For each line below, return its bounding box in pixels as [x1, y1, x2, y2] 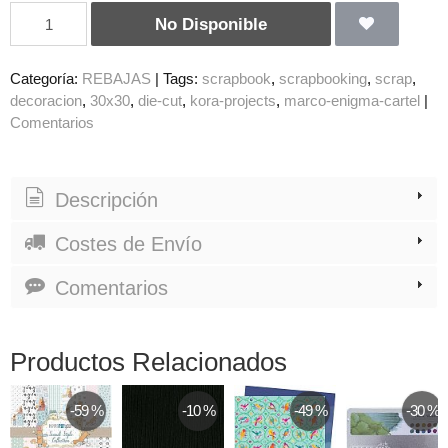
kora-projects [190, 92, 276, 110]
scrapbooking [279, 70, 367, 88]
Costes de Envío [49, 232, 202, 255]
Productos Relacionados [10, 347, 287, 378]
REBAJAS [82, 70, 151, 88]
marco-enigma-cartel [284, 92, 420, 110]
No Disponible [154, 13, 267, 34]
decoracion [10, 92, 82, 110]
